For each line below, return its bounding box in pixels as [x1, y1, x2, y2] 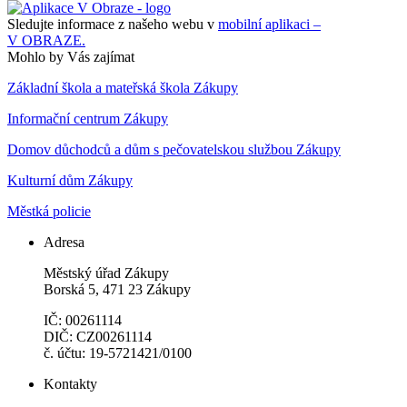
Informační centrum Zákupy [7, 110, 168, 126]
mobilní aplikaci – [218, 15, 321, 32]
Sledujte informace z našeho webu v [7, 15, 218, 32]
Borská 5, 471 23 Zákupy [44, 281, 191, 297]
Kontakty [44, 375, 97, 392]
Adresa [44, 233, 84, 250]
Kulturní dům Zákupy [7, 172, 133, 188]
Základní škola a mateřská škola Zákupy [7, 79, 238, 95]
